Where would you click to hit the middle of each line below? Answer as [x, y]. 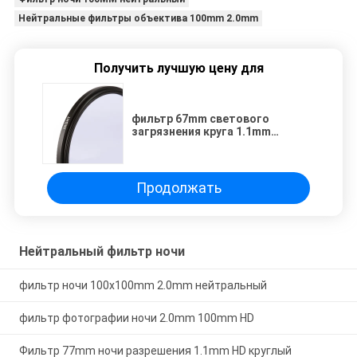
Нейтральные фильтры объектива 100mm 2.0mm [138, 18]
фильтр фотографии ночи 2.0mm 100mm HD [136, 318]
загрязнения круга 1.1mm [201, 131]
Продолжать [178, 188]
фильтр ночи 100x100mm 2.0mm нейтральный [143, 286]
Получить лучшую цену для [178, 68]
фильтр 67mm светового [200, 118]
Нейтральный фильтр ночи [102, 252]
